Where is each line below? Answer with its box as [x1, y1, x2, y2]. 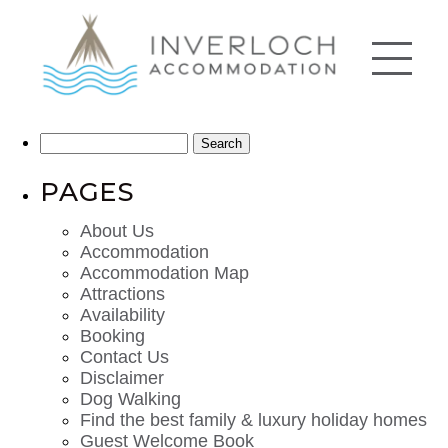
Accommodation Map [80, 263, 249, 284]
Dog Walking [80, 389, 181, 410]
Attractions [80, 284, 165, 305]
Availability [80, 305, 165, 326]
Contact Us [80, 347, 169, 368]
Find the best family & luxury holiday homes [80, 410, 427, 431]
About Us [80, 221, 154, 242]
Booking [80, 326, 145, 347]
